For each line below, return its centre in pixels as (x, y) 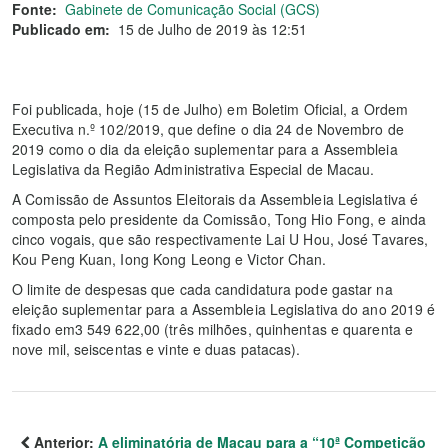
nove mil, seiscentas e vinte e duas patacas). (156, 349)
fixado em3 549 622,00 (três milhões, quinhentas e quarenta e (213, 329)
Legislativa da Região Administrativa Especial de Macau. (193, 169)
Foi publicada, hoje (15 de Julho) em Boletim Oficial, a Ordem (210, 109)
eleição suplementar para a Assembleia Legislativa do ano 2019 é (224, 309)
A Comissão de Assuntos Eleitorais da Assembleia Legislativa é (215, 199)
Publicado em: (61, 29)
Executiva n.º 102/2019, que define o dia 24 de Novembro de (208, 129)
